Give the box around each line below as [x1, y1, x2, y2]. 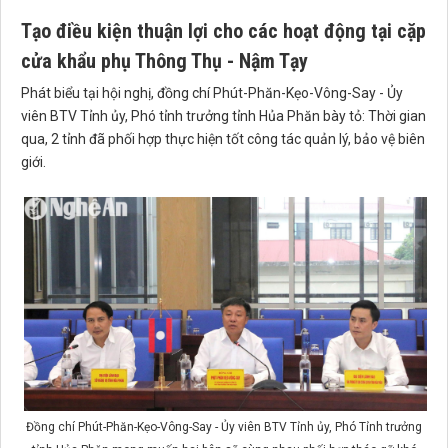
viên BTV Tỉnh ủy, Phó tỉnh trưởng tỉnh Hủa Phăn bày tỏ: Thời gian [21, 108, 426, 125]
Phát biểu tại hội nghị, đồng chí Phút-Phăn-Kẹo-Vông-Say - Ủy [21, 85, 403, 102]
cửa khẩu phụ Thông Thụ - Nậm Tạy [21, 49, 308, 74]
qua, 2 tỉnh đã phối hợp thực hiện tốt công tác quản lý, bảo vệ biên [21, 131, 425, 148]
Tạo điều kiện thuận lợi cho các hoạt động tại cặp [21, 19, 426, 44]
